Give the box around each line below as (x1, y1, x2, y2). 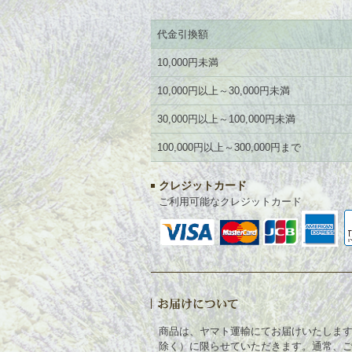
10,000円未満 (157, 57, 218, 68)
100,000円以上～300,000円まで (157, 141, 301, 153)
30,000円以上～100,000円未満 (157, 113, 295, 125)
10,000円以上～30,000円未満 (157, 85, 290, 97)
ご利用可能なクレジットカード (159, 196, 302, 207)
